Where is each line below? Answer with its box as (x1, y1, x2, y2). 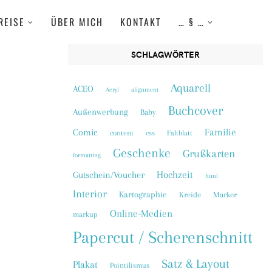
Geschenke (113, 146, 171, 161)
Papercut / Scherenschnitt (73, 228, 253, 248)
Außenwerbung (73, 107, 128, 118)
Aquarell (171, 81, 211, 95)
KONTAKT (120, 15, 161, 30)
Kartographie (119, 189, 167, 200)
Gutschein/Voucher (73, 169, 144, 181)
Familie (205, 126, 236, 138)
